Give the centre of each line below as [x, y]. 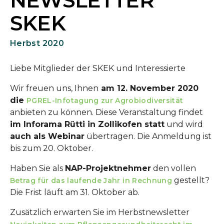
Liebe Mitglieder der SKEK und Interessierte [98, 68]
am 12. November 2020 [148, 88]
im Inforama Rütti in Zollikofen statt [87, 124]
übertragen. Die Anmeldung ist [148, 136]
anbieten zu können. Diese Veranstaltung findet [106, 112]
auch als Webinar [47, 136]
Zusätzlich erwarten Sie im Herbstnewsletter [100, 212]
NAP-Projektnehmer [108, 168]
